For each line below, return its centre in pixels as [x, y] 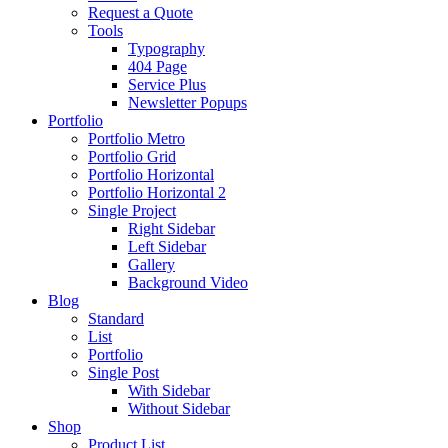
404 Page [157, 66]
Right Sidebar [171, 228]
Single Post [123, 372]
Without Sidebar [179, 408]
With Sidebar [169, 390]
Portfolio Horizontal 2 [157, 192]
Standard [116, 318]
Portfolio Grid [132, 156]
